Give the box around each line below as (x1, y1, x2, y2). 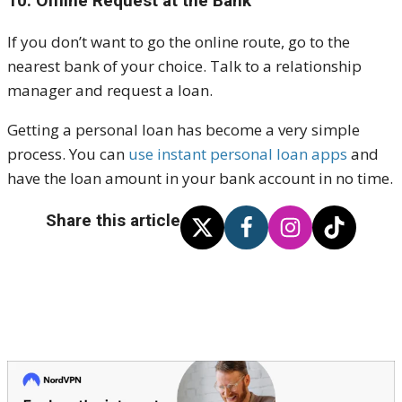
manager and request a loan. (7, 80, 213, 101)
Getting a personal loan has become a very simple (7, 119, 360, 141)
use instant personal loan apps (128, 144, 347, 165)
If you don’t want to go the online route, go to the (7, 31, 350, 53)
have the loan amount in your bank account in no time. (7, 168, 393, 189)
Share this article (46, 210, 180, 232)
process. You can (7, 144, 128, 165)
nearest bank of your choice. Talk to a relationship (7, 56, 362, 77)
